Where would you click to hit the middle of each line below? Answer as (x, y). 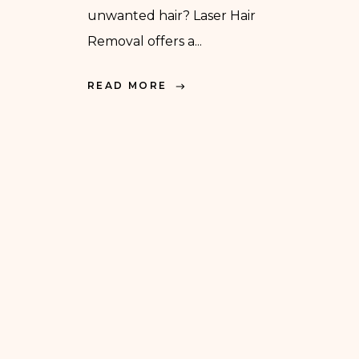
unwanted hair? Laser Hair (171, 16)
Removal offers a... (145, 42)
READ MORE (127, 86)
